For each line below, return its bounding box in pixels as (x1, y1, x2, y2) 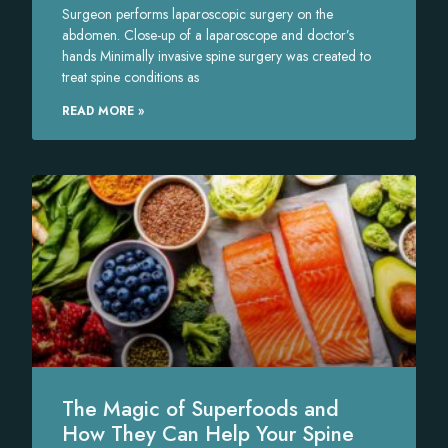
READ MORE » (62, 102, 145, 121)
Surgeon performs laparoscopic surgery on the (62, 4, 334, 25)
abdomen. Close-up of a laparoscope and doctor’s (62, 25, 355, 46)
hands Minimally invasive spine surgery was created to (62, 46, 372, 67)
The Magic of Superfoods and (62, 393, 340, 424)
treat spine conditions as (62, 67, 200, 88)
